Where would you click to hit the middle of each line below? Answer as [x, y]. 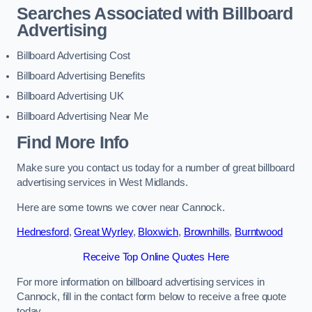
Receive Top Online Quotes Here [156, 257]
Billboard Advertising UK [70, 96]
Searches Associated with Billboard [155, 13]
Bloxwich [158, 232]
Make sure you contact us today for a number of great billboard [156, 168]
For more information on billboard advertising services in [141, 282]
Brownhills [206, 232]
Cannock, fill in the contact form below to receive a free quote [151, 296]
